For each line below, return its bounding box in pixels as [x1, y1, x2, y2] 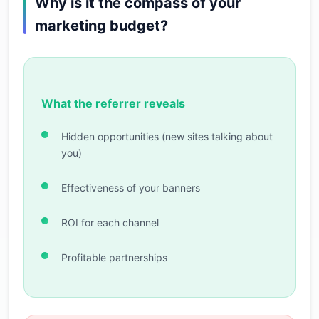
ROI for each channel [61, 216, 159, 229]
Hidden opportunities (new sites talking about [61, 130, 273, 142]
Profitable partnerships [61, 251, 167, 263]
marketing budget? [35, 17, 168, 34]
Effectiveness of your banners [61, 182, 200, 194]
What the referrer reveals [41, 96, 185, 110]
